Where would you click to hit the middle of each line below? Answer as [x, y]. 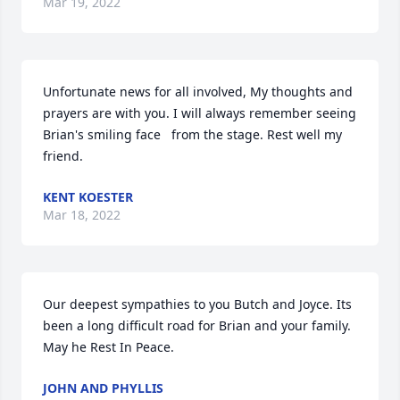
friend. [63, 156]
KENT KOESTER [88, 197]
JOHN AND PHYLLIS [103, 388]
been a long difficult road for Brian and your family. [197, 325]
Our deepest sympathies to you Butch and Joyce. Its [197, 304]
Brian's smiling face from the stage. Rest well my [192, 134]
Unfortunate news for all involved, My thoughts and [198, 92]
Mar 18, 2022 [82, 215]
